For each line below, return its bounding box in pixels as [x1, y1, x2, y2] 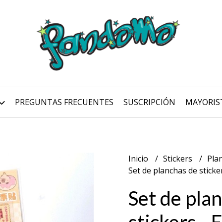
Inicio [128, 153, 150, 164]
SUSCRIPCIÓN [123, 97, 175, 108]
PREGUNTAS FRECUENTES [15, 97, 113, 108]
